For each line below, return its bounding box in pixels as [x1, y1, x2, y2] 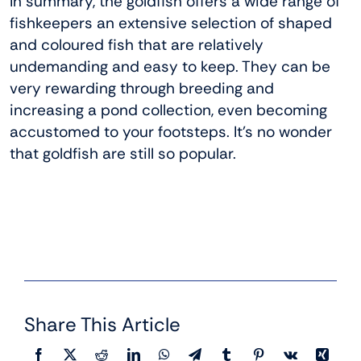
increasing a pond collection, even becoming [10, 100, 327, 121]
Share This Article [24, 312, 180, 338]
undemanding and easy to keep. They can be [10, 56, 330, 77]
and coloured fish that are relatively [10, 35, 263, 56]
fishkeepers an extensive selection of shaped [10, 13, 332, 34]
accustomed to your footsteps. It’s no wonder [10, 122, 332, 143]
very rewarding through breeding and [10, 78, 274, 99]
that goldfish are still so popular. [10, 143, 236, 164]
